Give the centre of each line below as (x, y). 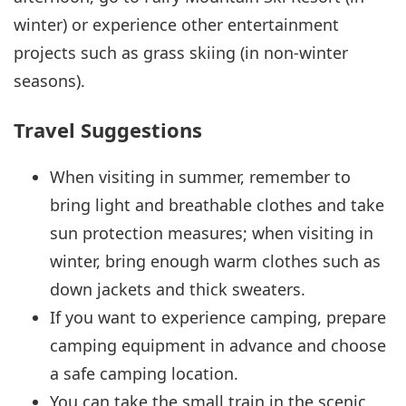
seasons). (49, 81)
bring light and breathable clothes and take (217, 204)
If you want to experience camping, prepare (218, 317)
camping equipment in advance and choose (218, 345)
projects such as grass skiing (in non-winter (181, 53)
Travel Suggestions (108, 129)
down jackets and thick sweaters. (178, 289)
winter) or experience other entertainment (176, 25)
